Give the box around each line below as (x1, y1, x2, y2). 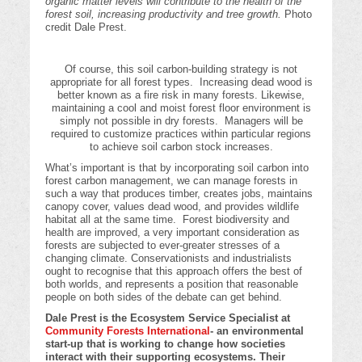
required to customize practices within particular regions (51, 128, 311, 141)
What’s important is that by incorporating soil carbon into (45, 162, 309, 175)
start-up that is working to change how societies (45, 338, 286, 351)
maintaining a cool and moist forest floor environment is (51, 102, 311, 115)
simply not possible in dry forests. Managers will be (59, 115, 303, 128)
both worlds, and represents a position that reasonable (45, 278, 299, 291)
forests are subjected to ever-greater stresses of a (45, 239, 280, 252)
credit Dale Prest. (45, 21, 131, 34)
